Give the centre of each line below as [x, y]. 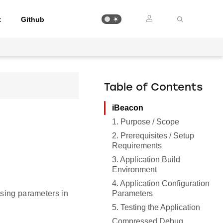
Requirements [137, 146]
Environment [135, 169]
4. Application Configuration [161, 183]
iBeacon [128, 108]
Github [33, 19]
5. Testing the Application [156, 207]
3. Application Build [146, 160]
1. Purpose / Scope [146, 122]
